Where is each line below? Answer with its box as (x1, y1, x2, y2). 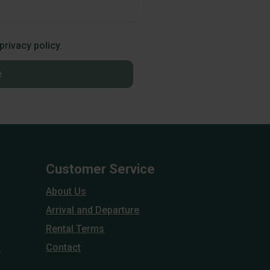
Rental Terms (46, 223, 104, 234)
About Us (46, 186, 86, 197)
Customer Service (46, 162, 155, 177)
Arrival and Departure (46, 204, 139, 216)
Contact (46, 242, 81, 253)
